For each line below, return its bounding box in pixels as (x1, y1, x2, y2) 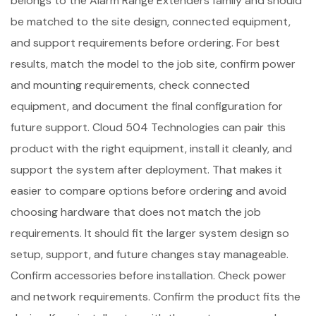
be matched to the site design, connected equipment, (11, 14, 291, 30)
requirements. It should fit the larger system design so (11, 226, 289, 241)
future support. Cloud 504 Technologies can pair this (11, 120, 286, 135)
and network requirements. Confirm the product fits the (11, 289, 300, 305)
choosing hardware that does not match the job (11, 205, 261, 220)
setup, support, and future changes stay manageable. (11, 247, 288, 262)
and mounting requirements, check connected (11, 78, 250, 93)
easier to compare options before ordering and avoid (11, 183, 286, 199)
